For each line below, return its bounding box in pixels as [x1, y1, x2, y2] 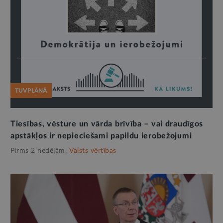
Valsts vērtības [69, 147, 116, 154]
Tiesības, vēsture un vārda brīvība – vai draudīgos [10, 120, 204, 128]
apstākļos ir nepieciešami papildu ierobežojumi [10, 132, 192, 140]
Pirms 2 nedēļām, [10, 147, 67, 154]
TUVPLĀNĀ [15, 88, 47, 94]
